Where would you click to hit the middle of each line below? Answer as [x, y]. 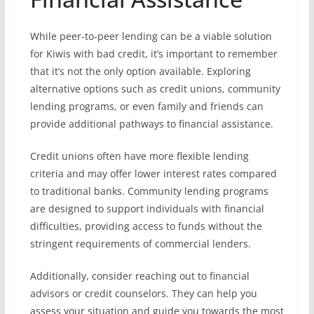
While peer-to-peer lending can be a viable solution [151, 36]
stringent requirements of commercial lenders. [140, 244]
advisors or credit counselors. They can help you [143, 293]
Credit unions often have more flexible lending [139, 156]
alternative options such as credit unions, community [155, 89]
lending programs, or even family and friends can [146, 106]
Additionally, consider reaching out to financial [139, 276]
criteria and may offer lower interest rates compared [153, 173]
